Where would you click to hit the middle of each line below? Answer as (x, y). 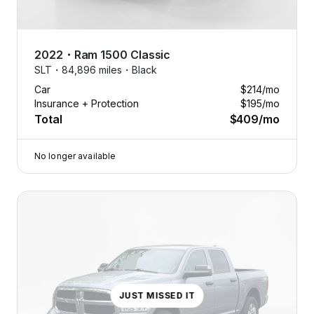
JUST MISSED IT (157, 295)
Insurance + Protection (87, 103)
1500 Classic (136, 54)
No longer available (75, 156)
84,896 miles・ (97, 69)
